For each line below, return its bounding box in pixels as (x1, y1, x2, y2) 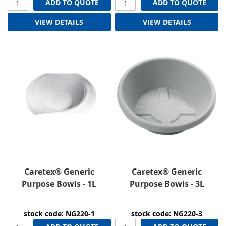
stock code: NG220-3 (131, 209, 203, 219)
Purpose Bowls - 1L (22, 178, 97, 190)
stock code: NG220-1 (23, 209, 95, 219)
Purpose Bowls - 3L (129, 178, 204, 190)
